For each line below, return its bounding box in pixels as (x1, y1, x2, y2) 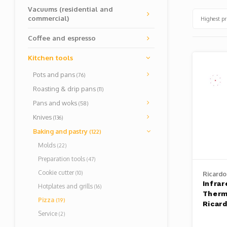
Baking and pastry (33, 127, 89, 135)
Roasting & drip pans (33, 85, 97, 93)
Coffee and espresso (28, 33, 96, 42)
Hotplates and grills (38, 182, 94, 190)
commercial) (28, 14, 69, 22)
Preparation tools (38, 155, 87, 163)
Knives (33, 113, 53, 121)
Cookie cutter (38, 169, 75, 176)
